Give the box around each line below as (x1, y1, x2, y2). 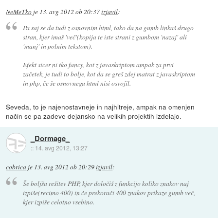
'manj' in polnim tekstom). (22, 41, 92, 51)
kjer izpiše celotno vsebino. (22, 197, 94, 206)
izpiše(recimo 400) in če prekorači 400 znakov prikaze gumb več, (22, 187, 195, 197)
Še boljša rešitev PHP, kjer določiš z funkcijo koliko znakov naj (22, 178, 189, 188)
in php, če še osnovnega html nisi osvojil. (22, 78, 131, 88)
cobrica (6, 163, 27, 172)
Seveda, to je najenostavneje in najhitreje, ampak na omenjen (6, 102, 195, 112)
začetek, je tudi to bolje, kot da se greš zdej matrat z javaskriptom (22, 69, 195, 79)
